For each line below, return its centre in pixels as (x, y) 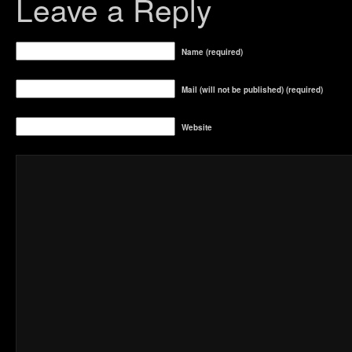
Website (197, 127)
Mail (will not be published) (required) (252, 89)
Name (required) (212, 51)
